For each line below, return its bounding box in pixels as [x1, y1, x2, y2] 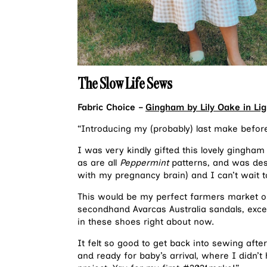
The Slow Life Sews [77, 73, 174, 94]
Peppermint [120, 157, 169, 169]
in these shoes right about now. [77, 216, 214, 228]
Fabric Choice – [77, 102, 145, 113]
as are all [77, 157, 120, 169]
